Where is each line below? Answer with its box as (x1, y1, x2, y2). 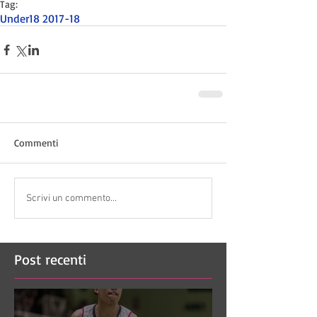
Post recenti (14, 250, 86, 268)
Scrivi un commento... (26, 192, 117, 204)
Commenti (14, 137, 59, 149)
